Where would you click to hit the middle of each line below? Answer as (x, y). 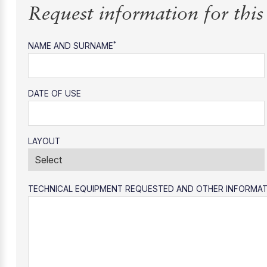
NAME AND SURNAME (71, 46)
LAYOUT (44, 141)
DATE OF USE (55, 93)
